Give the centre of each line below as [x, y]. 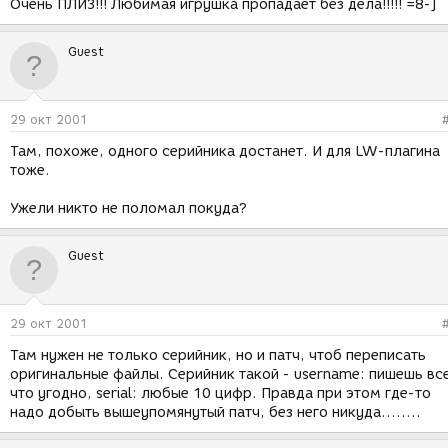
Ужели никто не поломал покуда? [128, 208]
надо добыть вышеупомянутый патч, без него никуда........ [215, 412]
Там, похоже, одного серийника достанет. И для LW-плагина [225, 151]
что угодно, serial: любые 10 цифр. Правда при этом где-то [220, 393]
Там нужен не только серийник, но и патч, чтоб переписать [218, 355]
